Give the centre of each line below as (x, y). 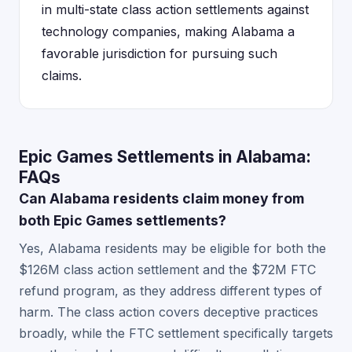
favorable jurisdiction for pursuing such (159, 53)
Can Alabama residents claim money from (161, 198)
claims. (62, 75)
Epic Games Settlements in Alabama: (165, 157)
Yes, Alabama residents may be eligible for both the (172, 248)
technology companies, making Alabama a (168, 31)
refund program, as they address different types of (170, 291)
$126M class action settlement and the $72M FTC (167, 269)
